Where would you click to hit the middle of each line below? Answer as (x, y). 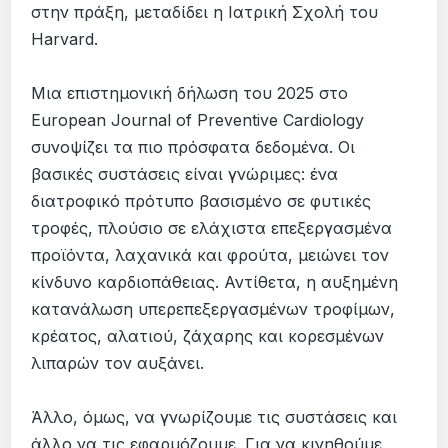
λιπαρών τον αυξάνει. (118, 362)
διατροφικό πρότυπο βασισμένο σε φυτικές (201, 200)
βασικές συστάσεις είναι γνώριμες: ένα (185, 173)
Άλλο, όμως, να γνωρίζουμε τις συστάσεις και (214, 416)
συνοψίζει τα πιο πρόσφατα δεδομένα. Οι (193, 146)
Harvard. (65, 38)
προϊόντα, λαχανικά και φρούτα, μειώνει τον (210, 254)
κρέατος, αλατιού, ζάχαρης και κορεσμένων (208, 335)
